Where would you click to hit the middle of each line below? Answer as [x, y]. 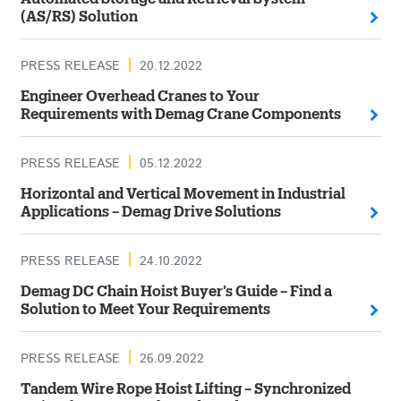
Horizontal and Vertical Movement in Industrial [183, 194]
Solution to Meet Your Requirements [145, 310]
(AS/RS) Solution [79, 17]
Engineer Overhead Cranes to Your [140, 97]
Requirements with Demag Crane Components [180, 115]
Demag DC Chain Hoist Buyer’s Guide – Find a [176, 292]
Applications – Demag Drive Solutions [150, 212]
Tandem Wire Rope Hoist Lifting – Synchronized [185, 389]
